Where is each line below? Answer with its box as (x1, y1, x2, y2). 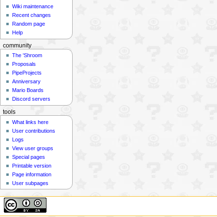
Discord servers (12, 96, 51, 102)
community (2, 42, 31, 48)
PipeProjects (12, 70, 42, 76)
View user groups (12, 145, 54, 151)
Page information (12, 171, 52, 177)
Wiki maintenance (12, 3, 54, 10)
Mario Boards (12, 87, 44, 93)
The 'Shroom (12, 52, 43, 59)
